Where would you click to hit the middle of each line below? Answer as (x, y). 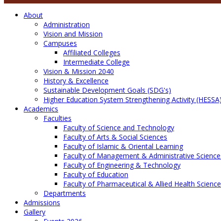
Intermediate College (96, 62)
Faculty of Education (96, 175)
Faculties (57, 118)
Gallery (35, 212)
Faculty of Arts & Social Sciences (115, 137)
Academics (41, 109)
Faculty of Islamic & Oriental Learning (123, 147)
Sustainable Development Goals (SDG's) (107, 90)
